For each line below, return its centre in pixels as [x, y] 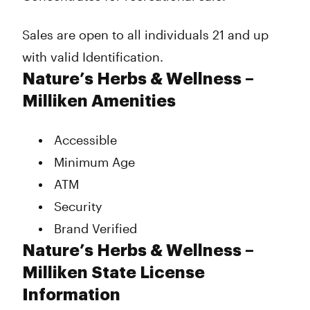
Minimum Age [94, 162]
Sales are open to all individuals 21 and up [145, 35]
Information [71, 295]
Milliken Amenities [99, 101]
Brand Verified [95, 228]
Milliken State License [113, 273]
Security [78, 206]
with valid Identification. [93, 57]
